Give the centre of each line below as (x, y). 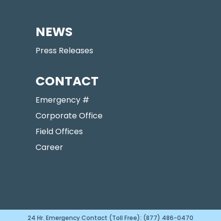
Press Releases (64, 50)
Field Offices (59, 131)
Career (49, 147)
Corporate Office (69, 115)
